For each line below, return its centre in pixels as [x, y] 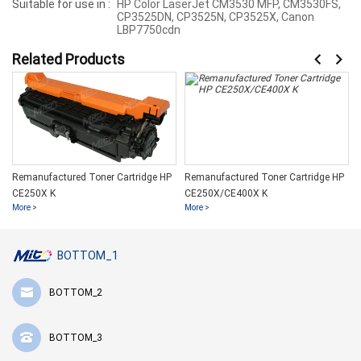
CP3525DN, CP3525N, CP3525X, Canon [216, 17]
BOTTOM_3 [76, 338]
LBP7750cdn [149, 30]
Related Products [68, 60]
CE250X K [34, 194]
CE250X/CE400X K [226, 194]
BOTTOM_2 [76, 293]
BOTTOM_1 [88, 256]
